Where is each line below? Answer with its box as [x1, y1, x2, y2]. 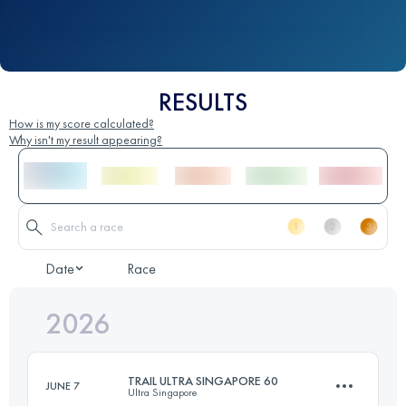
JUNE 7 [46, 378, 80, 393]
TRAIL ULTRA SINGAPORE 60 [128, 372, 278, 389]
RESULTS [159, 85, 247, 118]
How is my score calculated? [9, 114, 154, 131]
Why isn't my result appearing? [9, 130, 162, 148]
